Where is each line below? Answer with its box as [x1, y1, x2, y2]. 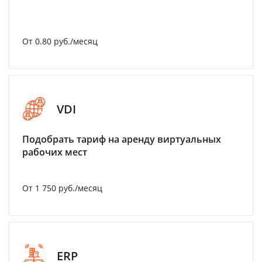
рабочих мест [22, 146, 87, 158]
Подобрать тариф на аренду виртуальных [22, 133, 221, 146]
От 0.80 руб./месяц [22, 36, 98, 47]
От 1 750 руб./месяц [22, 182, 102, 194]
